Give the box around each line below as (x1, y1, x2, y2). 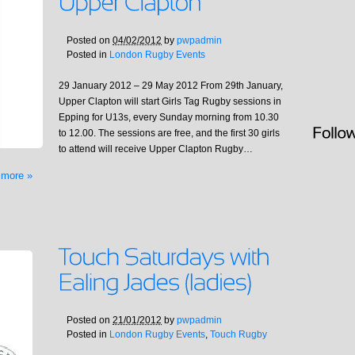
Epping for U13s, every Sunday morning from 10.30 (59, 112, 279, 124)
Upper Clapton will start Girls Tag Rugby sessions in (59, 96, 281, 108)
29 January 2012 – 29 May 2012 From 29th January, (59, 80, 283, 92)
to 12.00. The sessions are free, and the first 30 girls (59, 128, 280, 139)
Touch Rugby (210, 329, 267, 341)
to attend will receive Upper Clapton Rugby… (59, 143, 253, 155)
